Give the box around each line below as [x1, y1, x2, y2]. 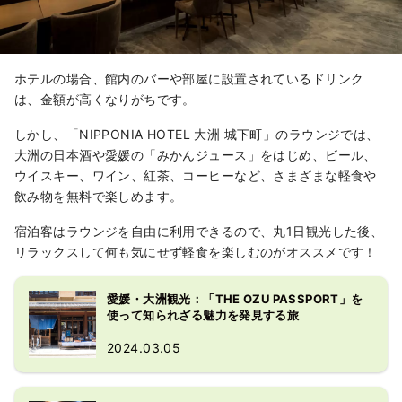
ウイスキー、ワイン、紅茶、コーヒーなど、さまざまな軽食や [14, 168, 377, 184]
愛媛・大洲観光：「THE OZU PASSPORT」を [107, 292, 363, 307]
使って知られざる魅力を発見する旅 [107, 308, 300, 323]
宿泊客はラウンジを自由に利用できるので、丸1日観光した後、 [14, 223, 384, 240]
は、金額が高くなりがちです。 [14, 92, 196, 108]
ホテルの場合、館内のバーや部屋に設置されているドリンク [14, 71, 364, 87]
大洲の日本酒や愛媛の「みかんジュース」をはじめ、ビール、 [14, 147, 377, 163]
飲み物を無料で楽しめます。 [14, 188, 183, 205]
